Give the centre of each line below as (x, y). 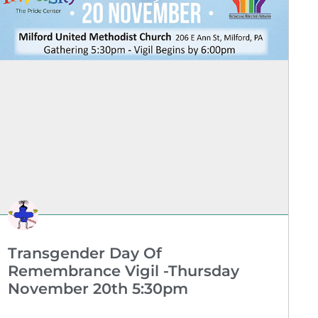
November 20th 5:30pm (98, 289)
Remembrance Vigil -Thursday (123, 271)
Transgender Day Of (84, 253)
